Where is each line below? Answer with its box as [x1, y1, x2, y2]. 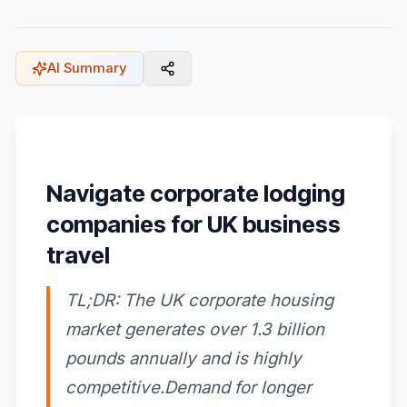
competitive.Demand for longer [65, 377, 312, 399]
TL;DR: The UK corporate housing [65, 290, 333, 312]
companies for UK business [46, 210, 341, 239]
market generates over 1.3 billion [65, 319, 324, 341]
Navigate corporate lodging [46, 179, 345, 208]
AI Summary [47, 59, 127, 76]
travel [46, 241, 110, 270]
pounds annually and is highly [65, 348, 302, 370]
